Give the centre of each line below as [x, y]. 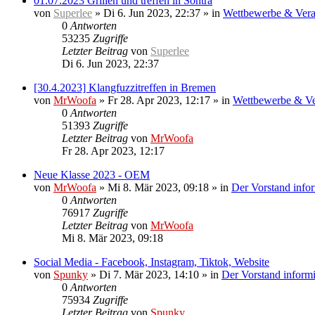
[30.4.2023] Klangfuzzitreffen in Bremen [125, 88]
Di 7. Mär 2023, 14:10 [149, 275]
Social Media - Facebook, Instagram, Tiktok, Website [152, 262]
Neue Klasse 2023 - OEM [92, 175]
